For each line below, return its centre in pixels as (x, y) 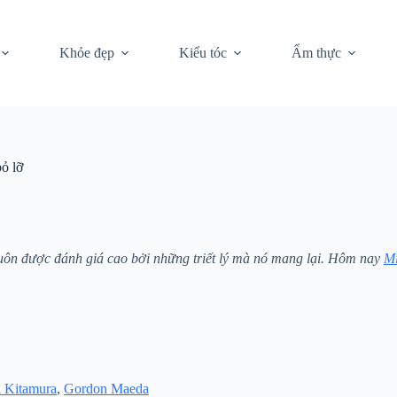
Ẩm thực (316, 53)
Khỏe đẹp (86, 53)
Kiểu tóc (202, 53)
